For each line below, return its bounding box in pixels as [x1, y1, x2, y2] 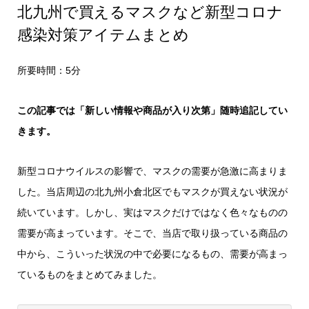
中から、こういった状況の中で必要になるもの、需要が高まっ [17, 248, 288, 260]
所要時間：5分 [17, 65, 81, 77]
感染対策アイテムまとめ [17, 26, 189, 44]
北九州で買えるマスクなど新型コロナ [17, 3, 283, 21]
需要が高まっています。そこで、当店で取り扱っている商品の [17, 228, 288, 239]
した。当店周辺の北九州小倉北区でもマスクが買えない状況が [17, 186, 288, 198]
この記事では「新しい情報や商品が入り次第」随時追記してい [17, 105, 288, 117]
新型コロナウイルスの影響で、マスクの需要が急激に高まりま [17, 166, 288, 177]
